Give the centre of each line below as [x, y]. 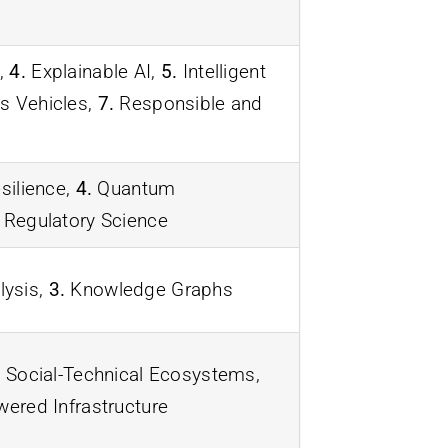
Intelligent [221, 71]
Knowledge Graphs [149, 289]
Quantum [134, 188]
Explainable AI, [93, 71]
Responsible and [188, 103]
